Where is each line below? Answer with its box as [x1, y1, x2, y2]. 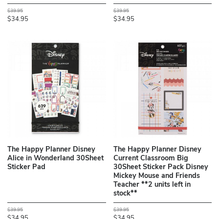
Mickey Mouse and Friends [113, 173, 200, 180]
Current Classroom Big [113, 155, 188, 163]
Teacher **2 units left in [113, 181, 191, 189]
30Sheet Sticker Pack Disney [113, 164, 208, 172]
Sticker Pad [7, 164, 45, 172]
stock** [113, 190, 137, 198]
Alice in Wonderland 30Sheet [7, 155, 104, 163]
